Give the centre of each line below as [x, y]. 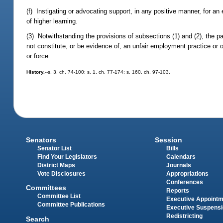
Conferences [184, 182]
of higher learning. [52, 21]
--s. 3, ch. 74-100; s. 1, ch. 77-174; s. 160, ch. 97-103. [108, 72]
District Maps [56, 166]
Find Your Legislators [67, 157]
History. [36, 72]
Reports [177, 191]
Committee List [59, 196]
